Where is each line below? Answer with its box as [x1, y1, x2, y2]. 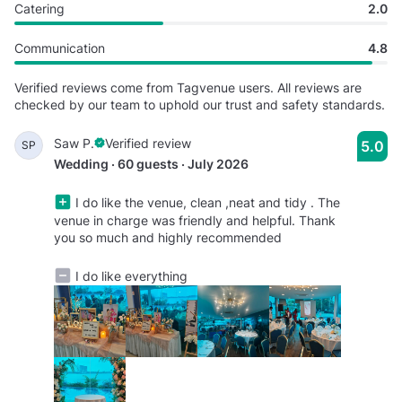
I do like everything [72, 267, 188, 284]
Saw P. [54, 135, 94, 151]
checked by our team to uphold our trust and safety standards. [14, 96, 385, 112]
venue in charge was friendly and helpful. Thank [54, 212, 336, 228]
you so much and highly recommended [54, 229, 282, 245]
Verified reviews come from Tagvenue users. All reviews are [14, 79, 362, 95]
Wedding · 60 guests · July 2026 [54, 155, 249, 171]
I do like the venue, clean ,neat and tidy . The [72, 194, 340, 210]
